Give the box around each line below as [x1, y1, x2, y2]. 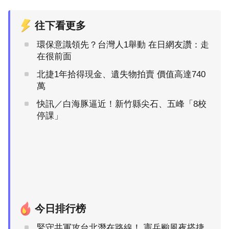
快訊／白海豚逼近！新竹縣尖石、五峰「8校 [37, 99, 207, 109]
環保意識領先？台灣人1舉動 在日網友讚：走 [37, 39, 209, 50]
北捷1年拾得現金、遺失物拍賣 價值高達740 [37, 69, 205, 79]
